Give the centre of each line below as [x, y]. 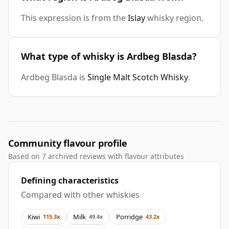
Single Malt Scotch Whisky [138, 77]
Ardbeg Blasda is [54, 77]
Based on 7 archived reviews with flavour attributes [96, 156]
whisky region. [174, 18]
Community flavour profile [68, 143]
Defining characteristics [70, 181]
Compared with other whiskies [80, 195]
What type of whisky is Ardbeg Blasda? [109, 56]
